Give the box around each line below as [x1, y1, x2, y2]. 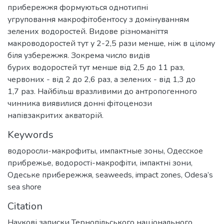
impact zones [135, 169, 181, 180]
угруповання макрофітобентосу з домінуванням [7, 13, 189, 25]
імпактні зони [139, 157, 191, 168]
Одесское [167, 145, 203, 156]
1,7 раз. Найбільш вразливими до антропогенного [7, 85, 197, 97]
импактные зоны [99, 145, 163, 156]
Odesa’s [184, 169, 213, 180]
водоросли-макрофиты [7, 145, 96, 156]
